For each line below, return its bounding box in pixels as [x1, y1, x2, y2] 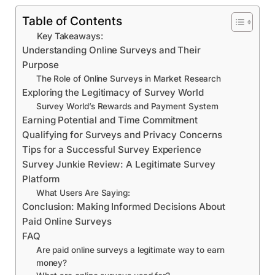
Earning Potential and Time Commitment [22, 114, 198, 126]
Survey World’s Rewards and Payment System [36, 101, 219, 111]
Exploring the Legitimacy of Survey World [22, 86, 204, 98]
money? [36, 257, 68, 268]
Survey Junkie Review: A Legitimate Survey [22, 158, 215, 170]
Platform [22, 172, 60, 185]
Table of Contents [22, 13, 122, 28]
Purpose [22, 58, 59, 71]
